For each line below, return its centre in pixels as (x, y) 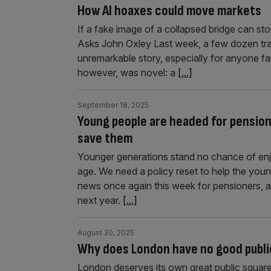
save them (105, 138)
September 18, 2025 (113, 105)
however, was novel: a (128, 72)
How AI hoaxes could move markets (169, 10)
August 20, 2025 (106, 232)
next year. (100, 200)
